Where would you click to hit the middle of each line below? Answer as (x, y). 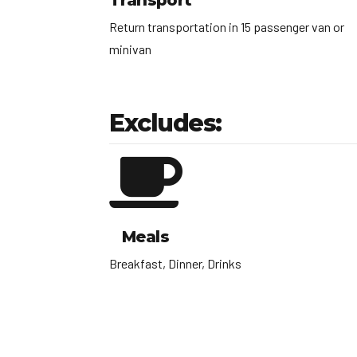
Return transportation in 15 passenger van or (227, 27)
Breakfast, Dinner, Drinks (175, 264)
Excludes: (165, 124)
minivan (130, 49)
